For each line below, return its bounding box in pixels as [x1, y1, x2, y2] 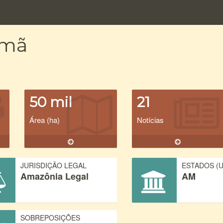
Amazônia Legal [20, 170, 89, 183]
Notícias [136, 114, 164, 125]
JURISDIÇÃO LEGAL [20, 160, 87, 170]
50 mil [29, 94, 72, 111]
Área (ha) [29, 114, 60, 125]
